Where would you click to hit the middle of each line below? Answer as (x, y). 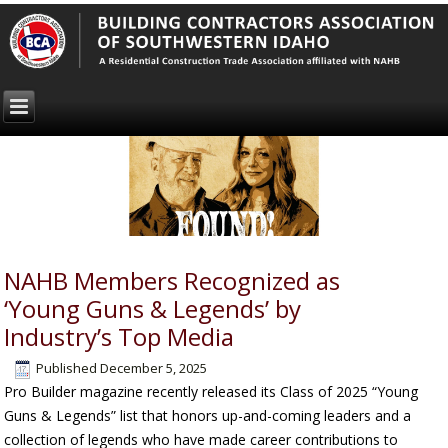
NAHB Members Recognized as (172, 281)
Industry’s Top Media (119, 337)
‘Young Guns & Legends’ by (153, 309)
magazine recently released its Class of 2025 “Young (247, 392)
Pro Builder (40, 392)
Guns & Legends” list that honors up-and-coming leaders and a (208, 416)
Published (67, 368)
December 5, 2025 (154, 368)
